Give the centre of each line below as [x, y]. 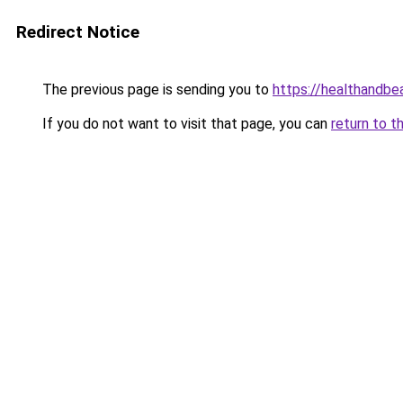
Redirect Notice [78, 32]
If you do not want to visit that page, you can [185, 124]
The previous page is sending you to [156, 90]
